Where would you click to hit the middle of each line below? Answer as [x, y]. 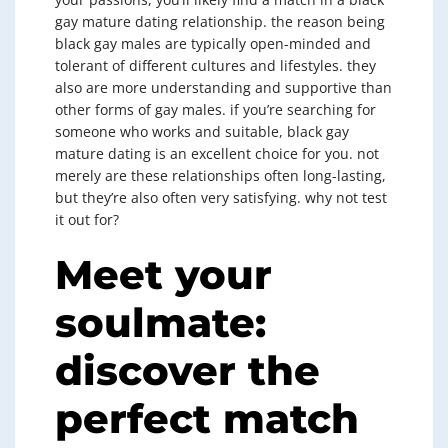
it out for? [87, 219]
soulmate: [160, 322]
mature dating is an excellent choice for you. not [217, 153]
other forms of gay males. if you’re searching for [215, 109]
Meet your [163, 274]
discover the [187, 370]
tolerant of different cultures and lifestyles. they [215, 65]
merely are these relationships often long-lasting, [220, 175]
